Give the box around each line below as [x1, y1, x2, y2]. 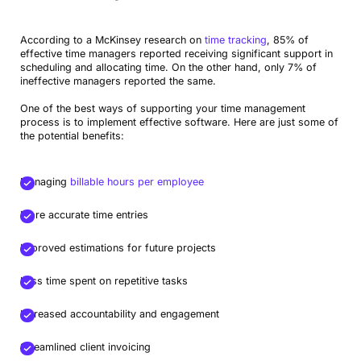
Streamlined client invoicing [19, 341, 151, 353]
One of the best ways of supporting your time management [19, 102, 305, 114]
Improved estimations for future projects [19, 242, 216, 254]
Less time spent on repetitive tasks [19, 275, 188, 287]
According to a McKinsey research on [19, 34, 205, 46]
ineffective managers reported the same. [19, 75, 216, 87]
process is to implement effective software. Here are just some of [19, 116, 338, 128]
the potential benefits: [19, 130, 124, 142]
